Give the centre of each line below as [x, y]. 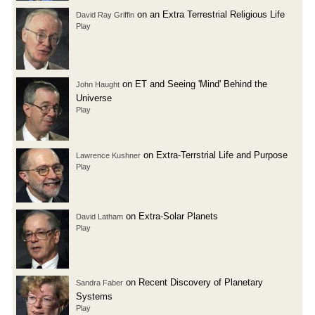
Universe [94, 98]
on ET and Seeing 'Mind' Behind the [193, 84]
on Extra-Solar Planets [171, 216]
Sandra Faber [99, 282]
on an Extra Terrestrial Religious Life [210, 14]
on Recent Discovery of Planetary [193, 282]
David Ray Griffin [105, 14]
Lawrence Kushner [108, 155]
